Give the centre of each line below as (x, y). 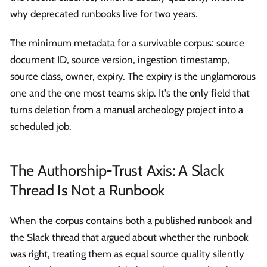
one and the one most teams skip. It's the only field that (130, 93)
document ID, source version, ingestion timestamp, (120, 60)
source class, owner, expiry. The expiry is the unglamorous (133, 77)
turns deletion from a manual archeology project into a (127, 110)
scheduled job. (41, 127)
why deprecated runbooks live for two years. (104, 13)
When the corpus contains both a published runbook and (131, 220)
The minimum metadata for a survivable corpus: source (127, 43)
